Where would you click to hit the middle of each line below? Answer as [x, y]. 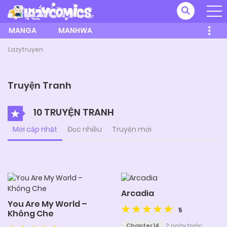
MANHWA [75, 30]
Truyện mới [132, 129]
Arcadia [138, 194]
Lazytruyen [26, 49]
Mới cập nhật [35, 129]
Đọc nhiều [85, 129]
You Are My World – [47, 204]
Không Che [31, 213]
